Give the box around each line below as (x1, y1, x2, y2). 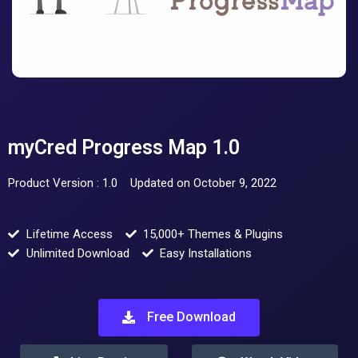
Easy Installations (160, 246, 252, 261)
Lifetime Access (26, 227, 113, 241)
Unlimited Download (26, 246, 129, 261)
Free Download (147, 309, 236, 324)
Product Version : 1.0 (8, 176, 117, 190)
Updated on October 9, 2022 (130, 176, 276, 190)
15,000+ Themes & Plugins (143, 227, 283, 241)
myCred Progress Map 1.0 (8, 136, 240, 159)
